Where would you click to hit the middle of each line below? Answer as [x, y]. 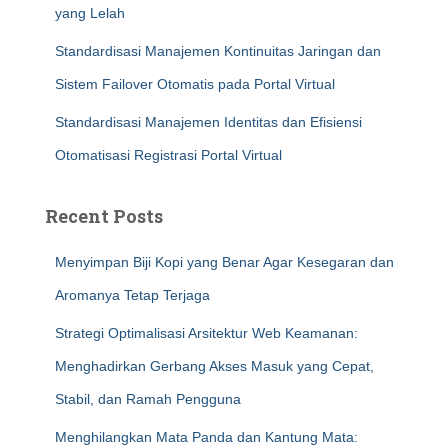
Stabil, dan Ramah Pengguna [148, 399]
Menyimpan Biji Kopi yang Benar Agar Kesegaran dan [224, 262]
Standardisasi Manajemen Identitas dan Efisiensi [208, 122]
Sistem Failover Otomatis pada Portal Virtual [195, 84]
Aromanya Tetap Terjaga [132, 295]
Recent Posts [104, 216]
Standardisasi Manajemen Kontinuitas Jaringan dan [218, 51]
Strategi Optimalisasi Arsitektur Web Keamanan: [206, 333]
